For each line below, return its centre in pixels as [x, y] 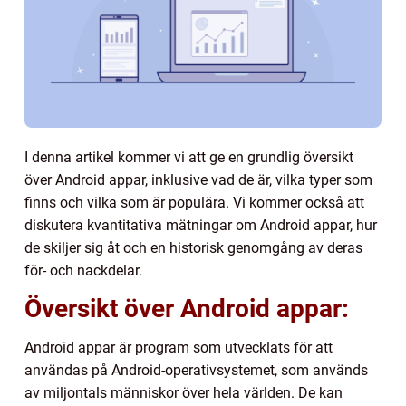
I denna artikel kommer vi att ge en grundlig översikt [189, 157]
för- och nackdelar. [83, 270]
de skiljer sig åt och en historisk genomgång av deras [193, 247]
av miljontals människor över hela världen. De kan [184, 392]
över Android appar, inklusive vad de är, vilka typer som [198, 179]
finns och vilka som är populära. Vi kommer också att [194, 202]
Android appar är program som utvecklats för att [179, 347]
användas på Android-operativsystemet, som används [196, 370]
